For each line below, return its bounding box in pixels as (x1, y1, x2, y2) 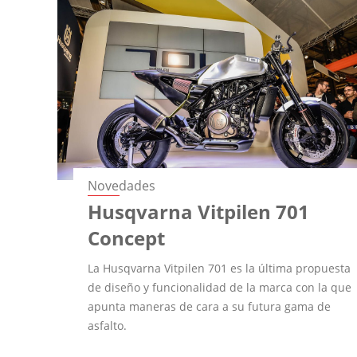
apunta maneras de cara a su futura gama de (88, 298, 331, 314)
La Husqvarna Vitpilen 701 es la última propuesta (88, 260, 351, 276)
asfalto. (88, 317, 127, 333)
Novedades (88, 176, 156, 194)
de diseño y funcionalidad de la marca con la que (88, 279, 352, 295)
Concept (88, 224, 166, 251)
